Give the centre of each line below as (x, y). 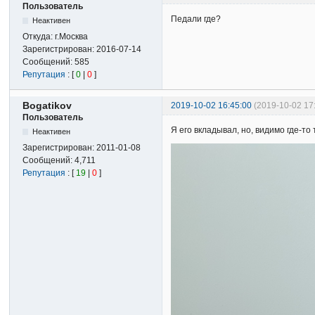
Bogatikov (47, 105)
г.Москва (72, 36)
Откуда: (39, 36)
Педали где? (196, 19)
